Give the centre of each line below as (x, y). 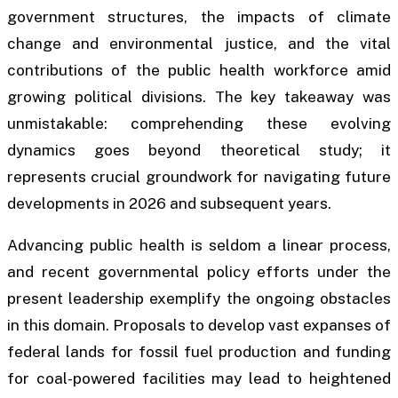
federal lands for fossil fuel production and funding (199, 352)
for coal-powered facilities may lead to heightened (199, 379)
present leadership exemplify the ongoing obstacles (199, 299)
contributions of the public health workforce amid (199, 71)
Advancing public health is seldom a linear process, (199, 246)
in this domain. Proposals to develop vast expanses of (199, 326)
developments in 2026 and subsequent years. (169, 204)
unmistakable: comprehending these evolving (199, 124)
